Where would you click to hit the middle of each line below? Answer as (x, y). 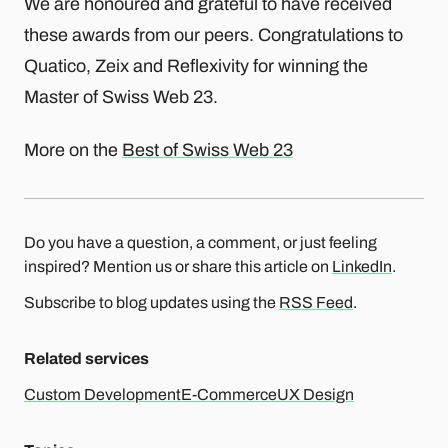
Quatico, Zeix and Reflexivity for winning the (196, 66)
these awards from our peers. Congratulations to (213, 35)
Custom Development (102, 395)
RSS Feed (316, 303)
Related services (86, 359)
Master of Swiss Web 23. (121, 97)
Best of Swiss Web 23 (207, 150)
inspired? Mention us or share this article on (178, 267)
